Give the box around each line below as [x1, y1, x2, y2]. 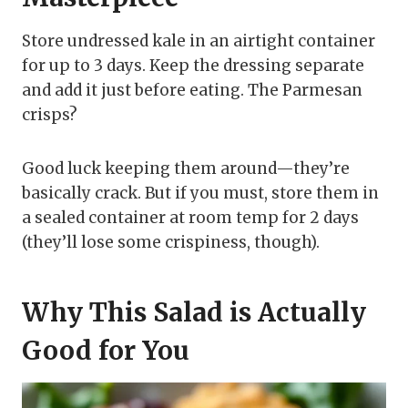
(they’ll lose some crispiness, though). [22, 231, 320, 252]
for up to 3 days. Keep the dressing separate [22, 55, 364, 76]
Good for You [22, 333, 189, 367]
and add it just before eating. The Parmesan [22, 79, 362, 100]
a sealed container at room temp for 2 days [22, 207, 359, 228]
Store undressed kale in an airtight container [22, 30, 375, 51]
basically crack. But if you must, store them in [22, 182, 379, 203]
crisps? [22, 104, 77, 125]
